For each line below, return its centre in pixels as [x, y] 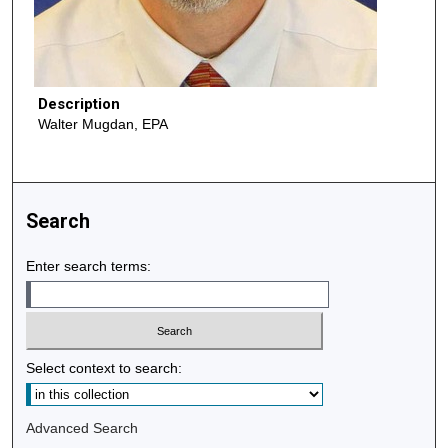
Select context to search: [104, 368]
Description [78, 104]
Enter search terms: [89, 265]
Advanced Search [82, 428]
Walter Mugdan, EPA [102, 124]
